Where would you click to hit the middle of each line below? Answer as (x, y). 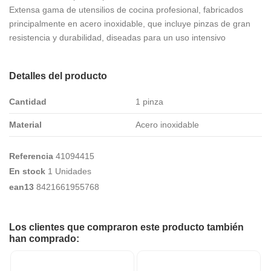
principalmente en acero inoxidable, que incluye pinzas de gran (130, 23)
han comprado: (44, 238)
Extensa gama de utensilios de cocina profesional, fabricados (126, 9)
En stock (27, 171)
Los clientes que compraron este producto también (126, 227)
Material (25, 124)
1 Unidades (70, 171)
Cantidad (28, 101)
